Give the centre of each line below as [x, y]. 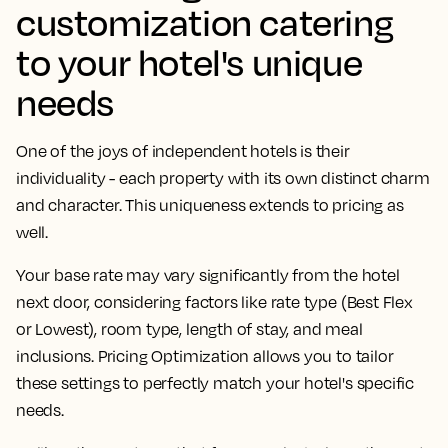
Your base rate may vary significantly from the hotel [208, 275]
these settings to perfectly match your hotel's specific [215, 383]
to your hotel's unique [189, 62]
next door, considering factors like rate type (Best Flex [214, 302]
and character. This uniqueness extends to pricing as [210, 205]
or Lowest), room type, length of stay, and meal [189, 329]
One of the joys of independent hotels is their [183, 151]
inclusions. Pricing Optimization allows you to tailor [205, 356]
